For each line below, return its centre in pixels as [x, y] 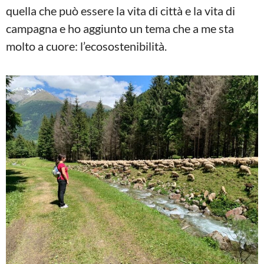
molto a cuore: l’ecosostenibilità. [86, 46]
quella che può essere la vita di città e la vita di [121, 11]
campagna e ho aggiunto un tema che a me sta [120, 29]
